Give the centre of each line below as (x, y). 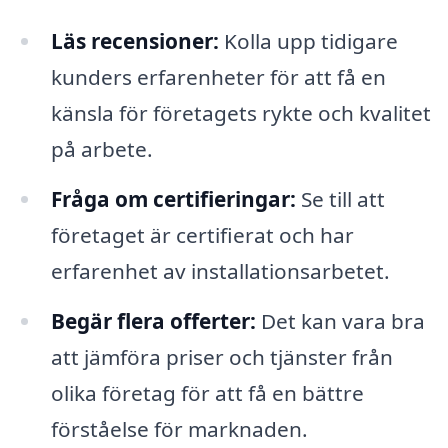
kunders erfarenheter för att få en (218, 76)
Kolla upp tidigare (308, 40)
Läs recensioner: (134, 40)
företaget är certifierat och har (202, 234)
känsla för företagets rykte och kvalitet (240, 112)
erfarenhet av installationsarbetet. (220, 270)
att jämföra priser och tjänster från (221, 356)
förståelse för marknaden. (179, 428)
